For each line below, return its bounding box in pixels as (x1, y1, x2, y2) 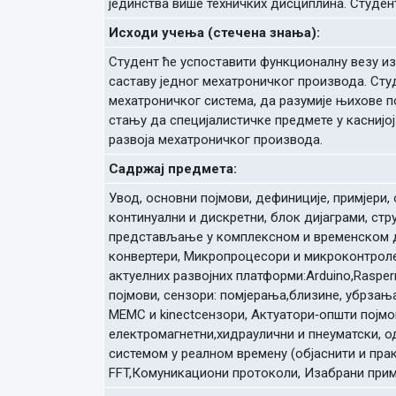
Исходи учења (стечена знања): (109, 25, 320, 41)
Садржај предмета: (109, 161, 237, 177)
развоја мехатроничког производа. (109, 132, 323, 148)
